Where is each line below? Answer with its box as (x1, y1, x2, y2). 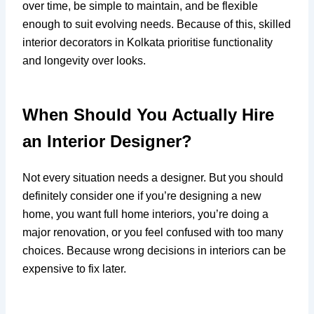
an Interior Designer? (22, 132, 193, 151)
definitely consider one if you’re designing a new (22, 190, 262, 203)
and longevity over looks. (22, 54, 146, 67)
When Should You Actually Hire (22, 105, 275, 125)
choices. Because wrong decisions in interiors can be (22, 245, 287, 257)
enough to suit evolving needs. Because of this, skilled (22, 18, 292, 30)
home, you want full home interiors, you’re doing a (22, 208, 269, 221)
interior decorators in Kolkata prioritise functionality (22, 36, 273, 48)
